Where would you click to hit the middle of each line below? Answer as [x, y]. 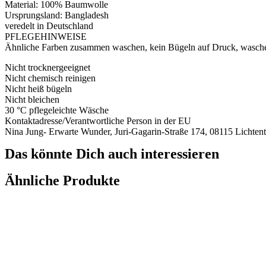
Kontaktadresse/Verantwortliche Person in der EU [98, 121]
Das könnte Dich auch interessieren [112, 154]
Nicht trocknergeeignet [47, 68]
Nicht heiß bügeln [38, 89]
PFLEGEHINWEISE [46, 37]
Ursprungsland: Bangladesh [57, 15]
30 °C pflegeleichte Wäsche [57, 110]
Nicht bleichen [32, 100]
